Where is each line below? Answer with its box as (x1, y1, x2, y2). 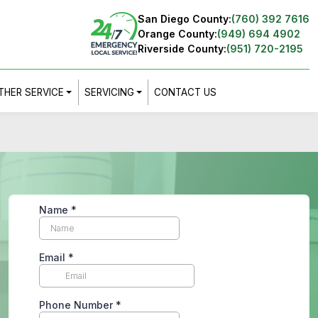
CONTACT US (154, 87, 216, 98)
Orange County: (138, 28, 217, 40)
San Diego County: (138, 13, 231, 25)
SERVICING (84, 87, 134, 98)
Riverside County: (138, 43, 226, 55)
